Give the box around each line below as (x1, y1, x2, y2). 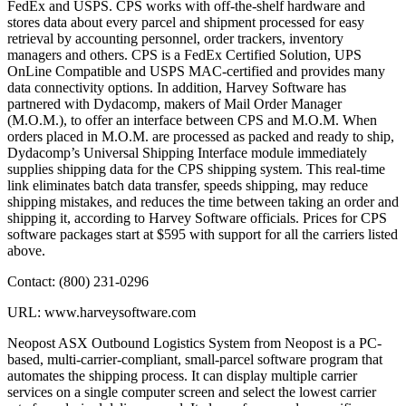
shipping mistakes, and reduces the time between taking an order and (7, 194, 399, 210)
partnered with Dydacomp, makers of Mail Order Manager (7, 96, 342, 112)
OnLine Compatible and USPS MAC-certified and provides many (7, 63, 385, 80)
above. (7, 243, 45, 259)
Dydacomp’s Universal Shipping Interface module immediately (7, 145, 367, 161)
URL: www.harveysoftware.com (7, 304, 196, 321)
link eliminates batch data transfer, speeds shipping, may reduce (7, 178, 368, 194)
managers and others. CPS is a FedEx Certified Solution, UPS (7, 47, 362, 63)
